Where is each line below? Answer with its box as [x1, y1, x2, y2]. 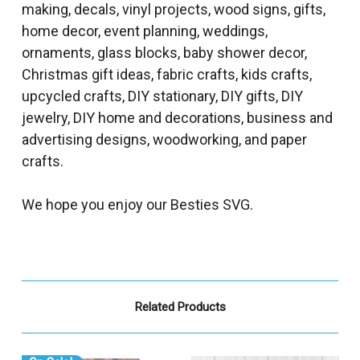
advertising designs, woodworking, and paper [22, 130, 307, 148]
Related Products [134, 299, 226, 314]
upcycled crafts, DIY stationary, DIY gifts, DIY [22, 87, 303, 104]
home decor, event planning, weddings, [22, 22, 268, 39]
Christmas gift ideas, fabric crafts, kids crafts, [22, 65, 312, 83]
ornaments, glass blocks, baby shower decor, [22, 43, 307, 61]
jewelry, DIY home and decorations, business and [22, 108, 333, 126]
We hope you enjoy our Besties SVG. [22, 195, 253, 213]
